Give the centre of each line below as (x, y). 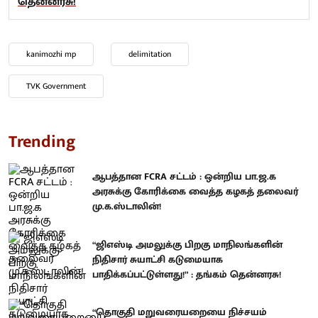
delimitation (150, 54)
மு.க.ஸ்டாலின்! (127, 207)
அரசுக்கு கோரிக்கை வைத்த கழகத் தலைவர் (195, 192)
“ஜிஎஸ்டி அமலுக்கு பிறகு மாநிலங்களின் (187, 244)
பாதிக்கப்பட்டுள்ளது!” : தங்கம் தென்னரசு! (187, 274)
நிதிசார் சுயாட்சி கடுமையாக (158, 259)
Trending (42, 142)
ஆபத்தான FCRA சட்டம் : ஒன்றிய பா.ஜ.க (184, 177)
